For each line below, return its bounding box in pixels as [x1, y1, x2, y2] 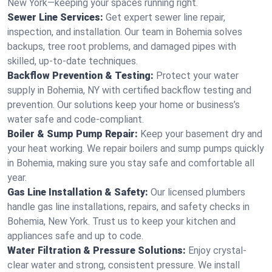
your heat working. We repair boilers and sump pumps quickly [7, 143, 264, 154]
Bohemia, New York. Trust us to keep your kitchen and [7, 216, 236, 227]
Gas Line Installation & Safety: [7, 186, 148, 198]
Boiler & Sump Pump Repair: [7, 128, 138, 140]
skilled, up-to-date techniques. [7, 55, 138, 67]
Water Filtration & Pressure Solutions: [7, 245, 186, 256]
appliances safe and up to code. [7, 230, 143, 242]
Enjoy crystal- [188, 245, 246, 256]
